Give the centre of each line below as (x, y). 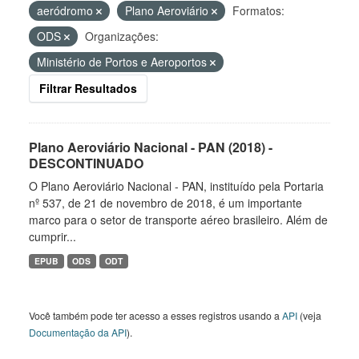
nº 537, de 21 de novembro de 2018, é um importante (165, 203)
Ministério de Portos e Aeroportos (123, 62)
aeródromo (67, 10)
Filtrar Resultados (88, 88)
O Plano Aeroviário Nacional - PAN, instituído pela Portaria (176, 186)
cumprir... (52, 236)
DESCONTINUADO (86, 163)
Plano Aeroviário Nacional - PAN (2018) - (151, 147)
